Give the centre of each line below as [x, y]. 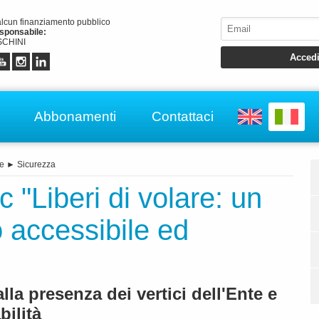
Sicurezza [36, 165]
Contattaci [183, 116]
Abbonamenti [75, 116]
